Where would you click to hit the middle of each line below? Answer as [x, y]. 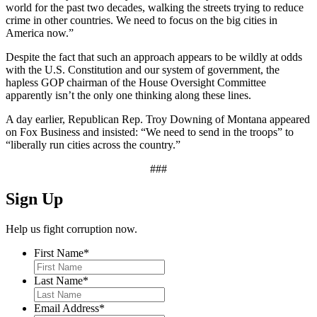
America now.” [40, 33]
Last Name [58, 280]
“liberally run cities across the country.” [93, 144]
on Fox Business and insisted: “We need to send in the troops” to [150, 132]
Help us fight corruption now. [71, 229]
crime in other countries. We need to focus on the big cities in [142, 20]
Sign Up [34, 198]
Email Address [67, 308]
